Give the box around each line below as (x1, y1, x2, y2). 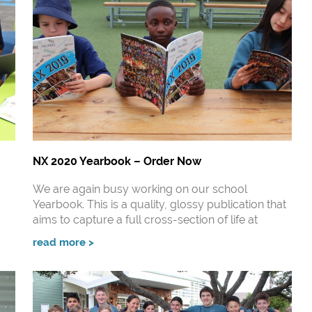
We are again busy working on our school (32, 182, 247, 196)
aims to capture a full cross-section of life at (32, 213, 258, 227)
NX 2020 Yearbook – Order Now (32, 155, 201, 169)
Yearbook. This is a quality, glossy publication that (32, 198, 286, 212)
